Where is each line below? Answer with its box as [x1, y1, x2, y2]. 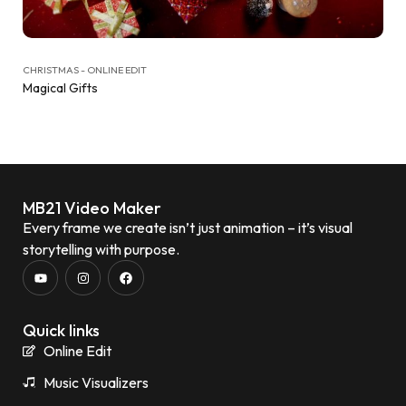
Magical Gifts [23, 80, 98, 96]
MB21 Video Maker [23, 198, 161, 218]
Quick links [23, 320, 100, 342]
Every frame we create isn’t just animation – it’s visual [23, 218, 353, 237]
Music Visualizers [43, 373, 149, 392]
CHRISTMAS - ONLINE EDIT [23, 63, 147, 76]
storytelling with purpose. [23, 240, 179, 258]
